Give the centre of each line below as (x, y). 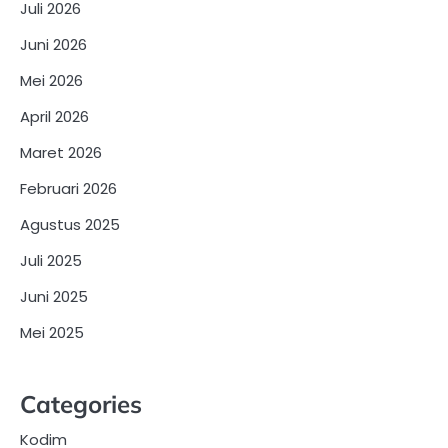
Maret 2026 (61, 152)
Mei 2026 (51, 80)
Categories (81, 404)
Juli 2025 (51, 260)
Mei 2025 (52, 332)
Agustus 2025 (70, 224)
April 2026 (54, 116)
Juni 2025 (54, 296)
